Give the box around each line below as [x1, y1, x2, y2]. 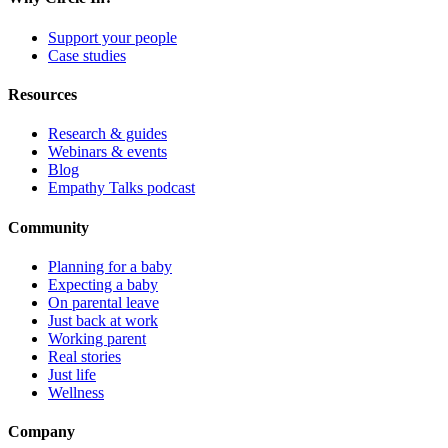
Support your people [48, 28, 177, 46]
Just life [48, 365, 96, 383]
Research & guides [48, 125, 167, 143]
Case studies [48, 46, 126, 64]
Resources [8, 86, 77, 104]
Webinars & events [48, 143, 167, 161]
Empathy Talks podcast [48, 179, 195, 197]
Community [8, 218, 89, 236]
